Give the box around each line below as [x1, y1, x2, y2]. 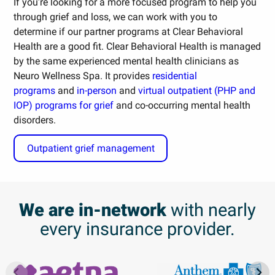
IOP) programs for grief [14, 99, 114, 111]
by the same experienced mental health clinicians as [14, 55, 239, 67]
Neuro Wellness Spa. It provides [14, 69, 153, 82]
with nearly [166, 199, 256, 220]
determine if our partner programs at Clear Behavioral [14, 25, 244, 37]
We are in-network [19, 199, 166, 220]
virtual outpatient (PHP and [138, 84, 256, 96]
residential [152, 69, 198, 82]
